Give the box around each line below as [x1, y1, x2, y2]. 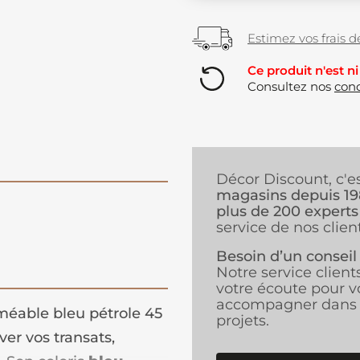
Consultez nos [247, 79, 334, 95]
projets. [216, 312, 269, 330]
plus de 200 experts [216, 202, 358, 221]
